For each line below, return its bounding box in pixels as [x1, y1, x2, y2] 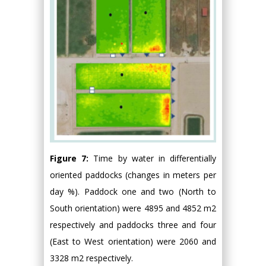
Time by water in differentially [93, 153, 217, 164]
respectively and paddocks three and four [50, 219, 216, 231]
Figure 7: [50, 153, 94, 164]
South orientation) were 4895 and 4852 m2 [50, 202, 216, 214]
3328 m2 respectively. [50, 252, 133, 264]
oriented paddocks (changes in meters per [50, 169, 216, 181]
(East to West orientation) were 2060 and [50, 236, 216, 248]
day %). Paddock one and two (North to [50, 186, 216, 198]
